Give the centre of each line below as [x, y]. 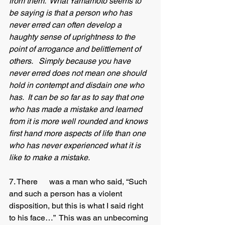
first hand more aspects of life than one [78, 133]
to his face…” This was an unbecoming [80, 218]
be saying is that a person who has [72, 13]
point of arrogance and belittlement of [76, 49]
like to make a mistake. [50, 157]
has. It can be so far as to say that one [77, 97]
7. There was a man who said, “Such [24, 182]
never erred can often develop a [66, 25]
